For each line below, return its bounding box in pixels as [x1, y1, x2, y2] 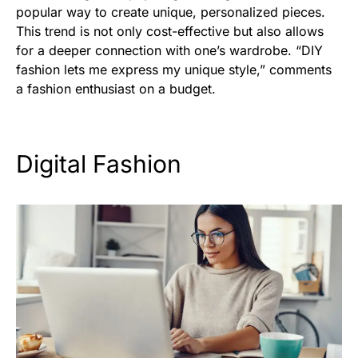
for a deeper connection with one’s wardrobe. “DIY [16, 42, 323, 58]
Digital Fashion [16, 149, 181, 178]
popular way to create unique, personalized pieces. [16, 3, 325, 20]
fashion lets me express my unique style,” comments [16, 61, 332, 78]
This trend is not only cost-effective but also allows [16, 22, 324, 39]
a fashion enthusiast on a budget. [16, 80, 216, 97]
